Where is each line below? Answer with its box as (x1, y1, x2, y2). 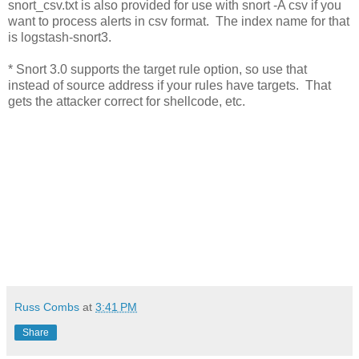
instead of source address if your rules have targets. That (8, 78, 331, 92)
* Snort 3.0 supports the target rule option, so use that (8, 62, 307, 76)
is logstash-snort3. (8, 30, 111, 44)
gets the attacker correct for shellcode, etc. (8, 94, 245, 108)
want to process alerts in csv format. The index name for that (8, 14, 349, 28)
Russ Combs (14, 300, 79, 313)
